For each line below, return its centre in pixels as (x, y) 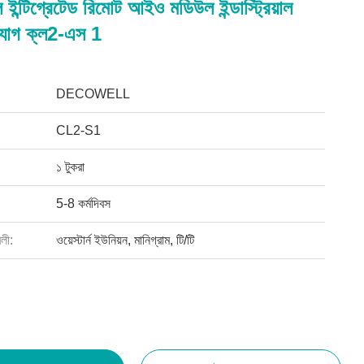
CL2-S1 (78, 130)
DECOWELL (93, 94)
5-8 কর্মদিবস (83, 204)
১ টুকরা (70, 167)
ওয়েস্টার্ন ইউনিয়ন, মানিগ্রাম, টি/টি (125, 240)
